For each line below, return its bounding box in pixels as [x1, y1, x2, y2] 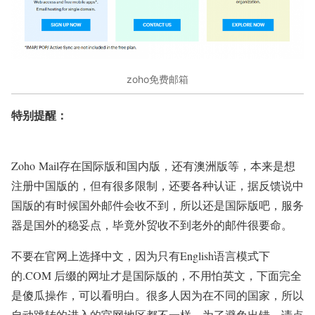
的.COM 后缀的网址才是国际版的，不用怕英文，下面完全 [11, 268, 302, 283]
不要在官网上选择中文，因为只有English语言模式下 [11, 248, 270, 264]
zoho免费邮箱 [127, 72, 188, 85]
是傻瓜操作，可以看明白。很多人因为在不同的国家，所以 [11, 288, 304, 303]
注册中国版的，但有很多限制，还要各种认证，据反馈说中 [11, 178, 304, 193]
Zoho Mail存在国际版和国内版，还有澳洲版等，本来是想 [11, 158, 295, 174]
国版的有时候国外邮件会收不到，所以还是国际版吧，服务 [11, 198, 304, 213]
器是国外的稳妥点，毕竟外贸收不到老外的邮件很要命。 [11, 217, 292, 233]
